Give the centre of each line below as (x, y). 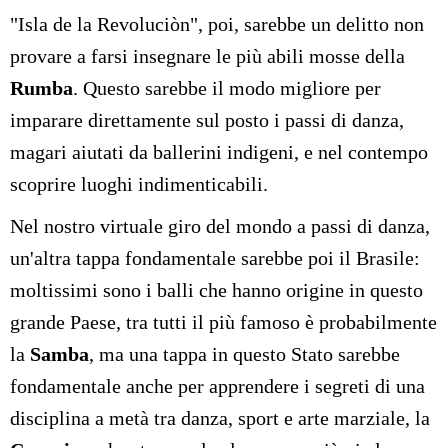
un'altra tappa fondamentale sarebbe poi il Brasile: (215, 258)
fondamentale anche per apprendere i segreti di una (217, 386)
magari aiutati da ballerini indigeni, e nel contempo (219, 152)
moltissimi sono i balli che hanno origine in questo (216, 290)
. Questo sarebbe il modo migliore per (227, 88)
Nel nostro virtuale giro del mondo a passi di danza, (220, 226)
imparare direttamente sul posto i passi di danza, (207, 120)
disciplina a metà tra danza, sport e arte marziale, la (220, 418)
